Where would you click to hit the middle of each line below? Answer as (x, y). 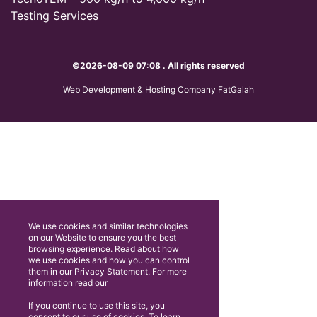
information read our (68, 283)
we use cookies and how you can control (109, 260)
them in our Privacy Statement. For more (108, 271)
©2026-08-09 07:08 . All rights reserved (158, 65)
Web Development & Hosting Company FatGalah (158, 90)
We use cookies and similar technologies (108, 226)
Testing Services (54, 16)
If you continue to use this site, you (97, 305)
